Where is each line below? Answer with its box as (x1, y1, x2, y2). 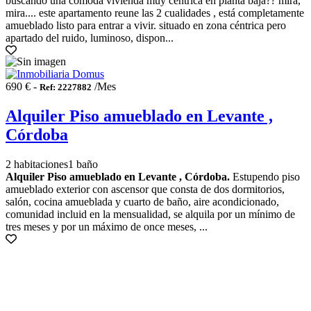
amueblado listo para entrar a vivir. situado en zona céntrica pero (6, 19, 286, 31)
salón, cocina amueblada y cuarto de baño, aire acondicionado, (6, 195, 279, 208)
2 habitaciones (6, 158, 68, 170)
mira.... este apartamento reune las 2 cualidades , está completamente (6, 6, 304, 19)
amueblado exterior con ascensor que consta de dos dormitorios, (6, 183, 285, 195)
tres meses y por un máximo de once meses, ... (6, 220, 208, 233)
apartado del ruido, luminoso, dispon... (6, 31, 174, 44)
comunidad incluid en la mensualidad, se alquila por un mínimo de (6, 208, 295, 220)
